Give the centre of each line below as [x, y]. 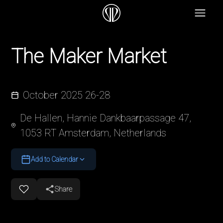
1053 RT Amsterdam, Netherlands [93, 133]
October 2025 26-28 [67, 95]
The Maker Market [89, 56]
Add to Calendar [55, 159]
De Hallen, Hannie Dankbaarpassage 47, [106, 118]
